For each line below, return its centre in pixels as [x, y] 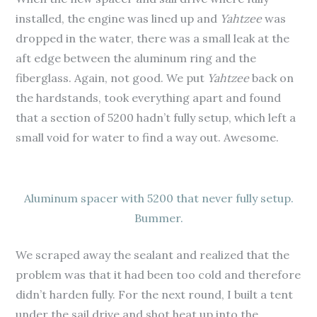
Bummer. [158, 218]
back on [272, 78]
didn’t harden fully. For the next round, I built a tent [155, 294]
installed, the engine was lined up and [118, 18]
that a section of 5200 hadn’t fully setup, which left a [156, 117]
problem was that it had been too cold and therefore [158, 275]
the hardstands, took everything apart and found [149, 98]
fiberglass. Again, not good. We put [112, 78]
